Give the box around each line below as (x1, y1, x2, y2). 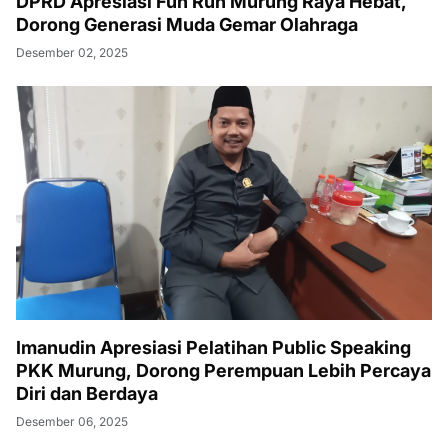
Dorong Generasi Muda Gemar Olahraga (16, 14, 358, 36)
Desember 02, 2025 (16, 45, 128, 61)
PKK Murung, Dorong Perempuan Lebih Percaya (16, 360, 431, 382)
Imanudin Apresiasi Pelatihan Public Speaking (16, 337, 411, 359)
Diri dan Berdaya (16, 383, 158, 405)
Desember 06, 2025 (16, 414, 128, 430)
